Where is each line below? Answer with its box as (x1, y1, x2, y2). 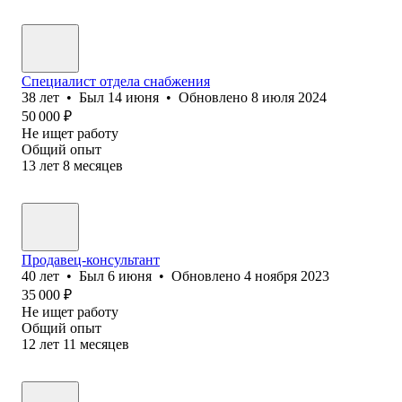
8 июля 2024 (251, 89, 327, 105)
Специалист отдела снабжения (22, 73, 210, 89)
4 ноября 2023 (244, 267, 329, 284)
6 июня (108, 267, 152, 284)
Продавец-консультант (22, 251, 160, 267)
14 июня (108, 89, 159, 105)
